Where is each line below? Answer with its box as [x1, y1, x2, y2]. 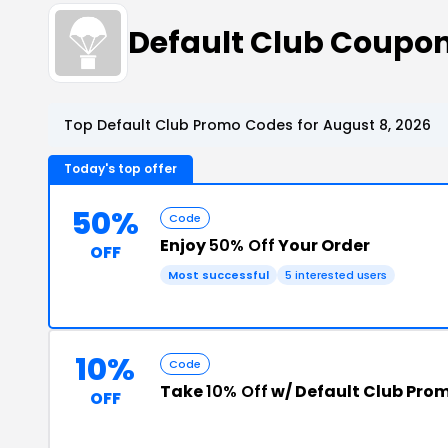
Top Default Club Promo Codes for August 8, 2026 [64, 115, 431, 135]
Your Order [275, 234, 370, 257]
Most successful [168, 267, 269, 283]
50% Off [209, 234, 275, 257]
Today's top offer [64, 160, 177, 177]
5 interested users [285, 267, 387, 283]
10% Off [206, 380, 268, 403]
